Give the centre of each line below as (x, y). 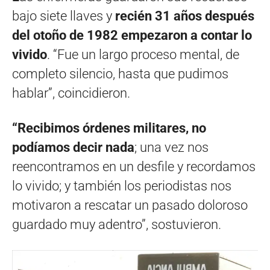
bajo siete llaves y (64, 16)
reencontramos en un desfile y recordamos (134, 166)
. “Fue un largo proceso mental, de (143, 54)
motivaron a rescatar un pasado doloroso (130, 205)
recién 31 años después (185, 16)
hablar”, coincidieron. (71, 93)
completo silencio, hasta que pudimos (120, 74)
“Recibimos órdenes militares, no (109, 128)
